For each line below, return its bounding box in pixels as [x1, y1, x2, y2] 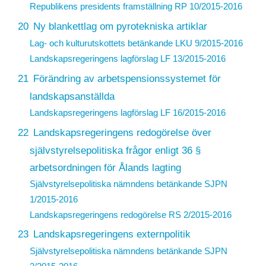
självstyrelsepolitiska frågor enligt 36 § [29, 144, 201, 156]
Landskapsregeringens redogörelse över [33, 126, 211, 138]
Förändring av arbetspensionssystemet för [33, 72, 221, 84]
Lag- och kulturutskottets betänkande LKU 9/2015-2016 [29, 38, 243, 49]
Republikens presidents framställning [29, 1, 175, 12]
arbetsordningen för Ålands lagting [29, 161, 181, 173]
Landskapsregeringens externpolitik [33, 228, 191, 240]
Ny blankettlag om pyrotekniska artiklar [33, 20, 207, 33]
